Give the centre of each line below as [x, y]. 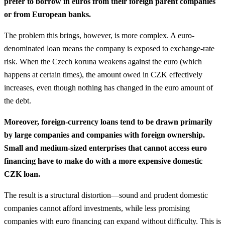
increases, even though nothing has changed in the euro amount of [108, 87]
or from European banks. [47, 14]
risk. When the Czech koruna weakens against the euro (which [103, 61]
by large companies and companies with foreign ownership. [104, 135]
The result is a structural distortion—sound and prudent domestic [106, 195]
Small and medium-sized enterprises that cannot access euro [105, 148]
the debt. [18, 100]
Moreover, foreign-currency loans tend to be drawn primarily [108, 122]
